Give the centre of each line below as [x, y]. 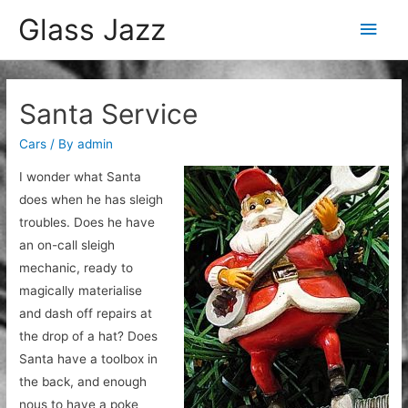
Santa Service [109, 114]
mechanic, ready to [76, 268]
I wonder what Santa [81, 177]
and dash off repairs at [86, 314]
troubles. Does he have [87, 223]
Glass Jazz [92, 29]
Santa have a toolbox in [89, 359]
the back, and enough [83, 382]
